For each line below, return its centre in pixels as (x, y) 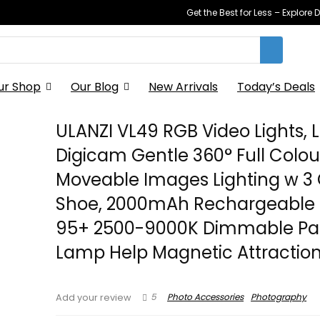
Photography (279, 297)
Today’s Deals (276, 87)
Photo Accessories (206, 297)
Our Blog (95, 87)
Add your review (94, 297)
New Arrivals (183, 87)
